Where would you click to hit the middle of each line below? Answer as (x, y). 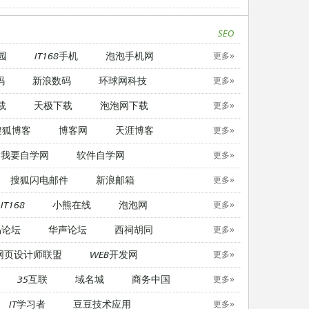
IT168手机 (56, 55)
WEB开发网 (113, 254)
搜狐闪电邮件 (39, 179)
